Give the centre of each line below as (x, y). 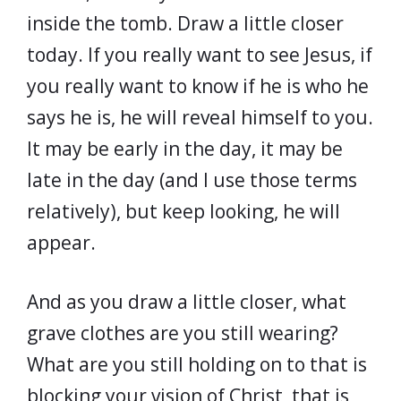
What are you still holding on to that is (197, 364)
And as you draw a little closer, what (187, 302)
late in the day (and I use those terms (192, 179)
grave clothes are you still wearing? (183, 333)
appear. (61, 242)
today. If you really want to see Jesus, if (200, 54)
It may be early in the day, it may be (185, 148)
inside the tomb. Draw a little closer (185, 23)
